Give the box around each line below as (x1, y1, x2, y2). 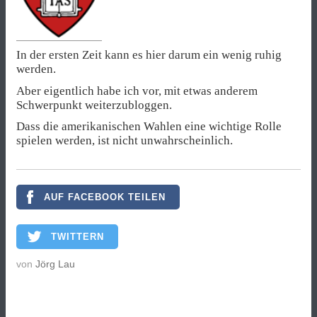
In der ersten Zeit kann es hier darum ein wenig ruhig (16, 48, 282, 62)
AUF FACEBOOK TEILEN (44, 192, 166, 202)
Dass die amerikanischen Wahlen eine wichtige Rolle (16, 119, 282, 133)
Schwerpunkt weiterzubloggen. (16, 98, 172, 112)
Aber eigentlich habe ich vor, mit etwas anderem (16, 83, 258, 98)
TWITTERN (51, 231, 104, 242)
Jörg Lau (35, 258, 75, 270)
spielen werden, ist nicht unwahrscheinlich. (16, 133, 233, 147)
